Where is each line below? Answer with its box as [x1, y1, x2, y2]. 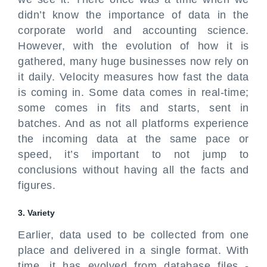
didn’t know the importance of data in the [18, 9, 249, 21]
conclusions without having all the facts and [18, 164, 249, 176]
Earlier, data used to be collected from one [18, 229, 249, 241]
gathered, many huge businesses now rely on [18, 55, 249, 67]
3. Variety [18, 208, 55, 218]
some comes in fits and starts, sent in [18, 102, 249, 114]
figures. [18, 179, 56, 191]
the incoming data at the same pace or [18, 133, 249, 145]
